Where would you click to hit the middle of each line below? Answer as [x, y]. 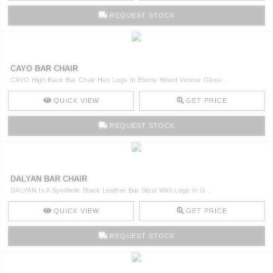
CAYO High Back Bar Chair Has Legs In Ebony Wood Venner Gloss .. [119, 80]
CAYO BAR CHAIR [44, 68]
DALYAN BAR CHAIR [49, 179]
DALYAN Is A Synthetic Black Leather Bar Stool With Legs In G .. [111, 190]
